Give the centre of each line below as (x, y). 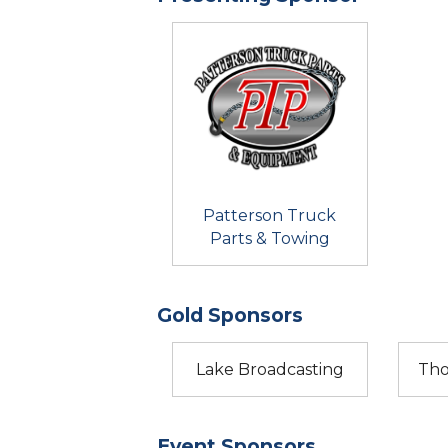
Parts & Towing (269, 238)
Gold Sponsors (230, 314)
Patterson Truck (270, 215)
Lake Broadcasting (269, 369)
